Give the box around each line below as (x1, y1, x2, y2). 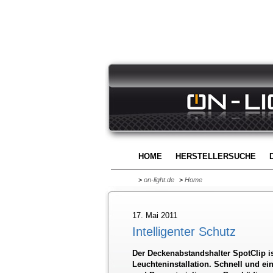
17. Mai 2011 (132, 211, 177, 220)
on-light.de (144, 176, 174, 183)
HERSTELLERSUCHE (175, 152, 256, 161)
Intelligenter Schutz (132, 225, 236, 238)
